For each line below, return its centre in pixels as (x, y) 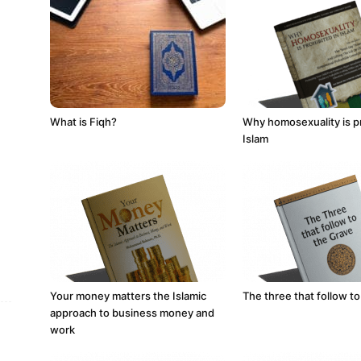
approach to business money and (132, 313)
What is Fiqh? (83, 122)
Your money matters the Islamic (128, 296)
